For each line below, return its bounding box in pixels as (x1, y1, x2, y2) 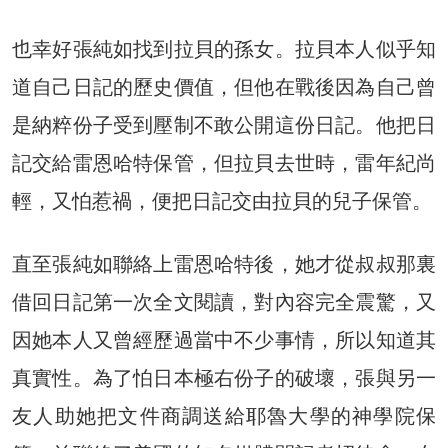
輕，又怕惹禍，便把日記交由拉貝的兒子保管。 (12, 188, 432, 213)
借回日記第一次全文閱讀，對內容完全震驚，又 (12, 289, 436, 314)
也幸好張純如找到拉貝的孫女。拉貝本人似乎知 (12, 36, 436, 61)
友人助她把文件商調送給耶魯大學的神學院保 (12, 403, 436, 428)
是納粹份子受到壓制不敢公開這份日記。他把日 (12, 112, 436, 137)
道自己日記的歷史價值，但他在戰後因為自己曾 (12, 74, 436, 99)
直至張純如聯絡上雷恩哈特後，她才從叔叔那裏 (12, 251, 436, 276)
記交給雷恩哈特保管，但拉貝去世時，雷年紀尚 (12, 150, 436, 175)
